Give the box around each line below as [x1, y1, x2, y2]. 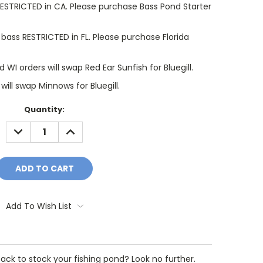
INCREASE [62, 121, 103, 133]
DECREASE [9, 121, 53, 133]
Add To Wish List [5, 200, 72, 212]
